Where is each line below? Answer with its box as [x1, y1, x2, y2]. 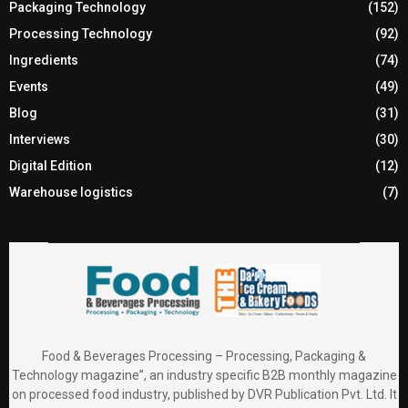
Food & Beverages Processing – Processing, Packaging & [42, 349, 366, 364]
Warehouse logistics [9, 184, 133, 199]
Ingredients [9, 52, 78, 67]
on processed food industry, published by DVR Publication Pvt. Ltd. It [11, 387, 397, 403]
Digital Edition [9, 158, 92, 173]
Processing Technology [9, 25, 152, 41]
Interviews [9, 131, 70, 147]
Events [9, 78, 48, 94]
